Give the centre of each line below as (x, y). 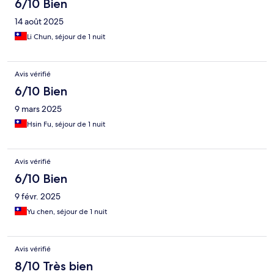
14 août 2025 (39, 22)
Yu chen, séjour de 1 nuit (67, 212)
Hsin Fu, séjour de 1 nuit (66, 124)
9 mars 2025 (38, 109)
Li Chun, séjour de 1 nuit (66, 37)
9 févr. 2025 (38, 197)
